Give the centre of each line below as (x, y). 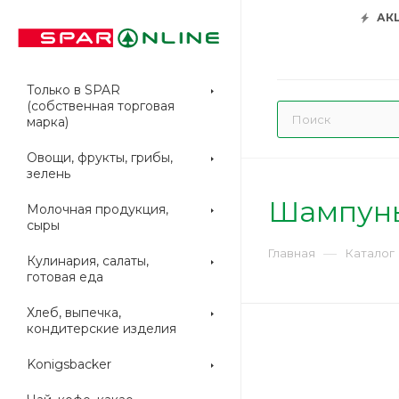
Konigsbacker (69, 364)
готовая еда (65, 277)
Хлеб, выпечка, (74, 313)
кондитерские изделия (102, 329)
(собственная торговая (101, 106)
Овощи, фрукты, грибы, (100, 158)
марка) (48, 122)
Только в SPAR (73, 90)
